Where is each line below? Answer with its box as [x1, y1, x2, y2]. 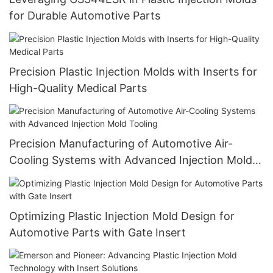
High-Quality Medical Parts [9, 81, 147, 94]
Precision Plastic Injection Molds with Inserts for [9, 65, 257, 78]
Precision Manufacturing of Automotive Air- [9, 137, 233, 151]
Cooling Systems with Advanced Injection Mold [9, 154, 252, 167]
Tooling [9, 170, 48, 183]
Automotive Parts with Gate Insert [9, 225, 186, 239]
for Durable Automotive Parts [9, 9, 160, 23]
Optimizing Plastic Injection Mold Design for [9, 209, 235, 222]
